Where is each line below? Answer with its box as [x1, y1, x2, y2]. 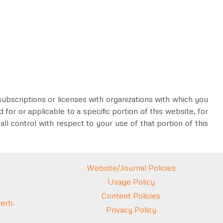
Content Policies [102, 191, 160, 201]
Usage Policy [107, 177, 155, 187]
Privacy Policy [106, 205, 156, 215]
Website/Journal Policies [86, 163, 176, 173]
